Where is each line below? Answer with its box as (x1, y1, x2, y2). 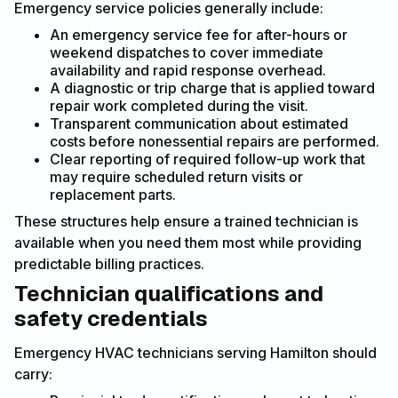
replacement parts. (50, 185, 176, 203)
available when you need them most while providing (14, 233, 362, 251)
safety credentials (14, 304, 208, 332)
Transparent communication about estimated (50, 114, 348, 132)
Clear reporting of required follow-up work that (50, 149, 365, 168)
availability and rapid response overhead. (50, 60, 326, 79)
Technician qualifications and (14, 279, 323, 307)
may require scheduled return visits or (50, 167, 303, 186)
